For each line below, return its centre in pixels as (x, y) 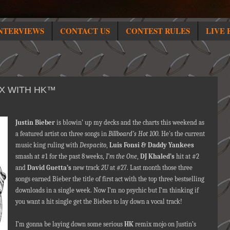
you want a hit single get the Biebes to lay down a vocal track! (99, 201)
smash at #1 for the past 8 (50, 156)
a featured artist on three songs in (62, 133)
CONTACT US (85, 31)
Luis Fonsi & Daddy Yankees (151, 145)
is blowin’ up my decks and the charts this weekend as (129, 122)
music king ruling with (47, 145)
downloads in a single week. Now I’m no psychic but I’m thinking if (107, 190)
